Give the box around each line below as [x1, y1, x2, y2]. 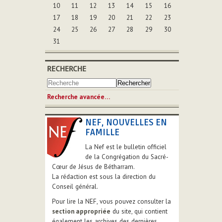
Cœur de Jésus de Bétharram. [52, 162, 135, 171]
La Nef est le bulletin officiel [85, 142, 166, 151]
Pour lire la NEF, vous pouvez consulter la [52, 197, 171, 206]
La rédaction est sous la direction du [52, 172, 156, 181]
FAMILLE [85, 126, 119, 138]
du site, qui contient [111, 207, 167, 216]
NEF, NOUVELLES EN [85, 116, 167, 128]
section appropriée [52, 207, 111, 216]
